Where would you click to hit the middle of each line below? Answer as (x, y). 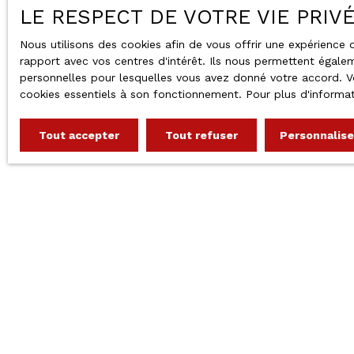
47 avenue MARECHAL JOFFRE (204, 291)
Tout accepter (79, 135)
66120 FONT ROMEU (171, 310)
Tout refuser (201, 135)
